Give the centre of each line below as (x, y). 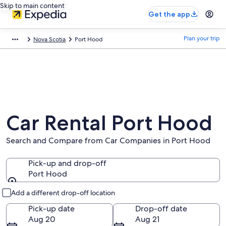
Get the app (169, 14)
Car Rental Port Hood (109, 123)
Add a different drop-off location (63, 193)
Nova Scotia (49, 39)
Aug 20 (42, 219)
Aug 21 (147, 219)
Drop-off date (161, 209)
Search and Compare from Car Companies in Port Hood (108, 140)
